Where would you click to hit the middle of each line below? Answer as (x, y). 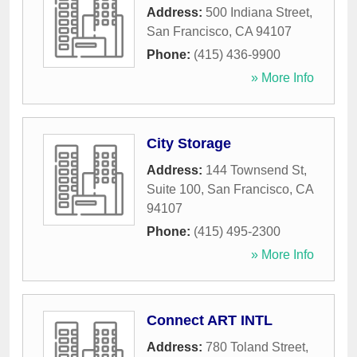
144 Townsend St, (256, 171)
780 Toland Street (255, 347)
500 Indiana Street (257, 13)
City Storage (189, 144)
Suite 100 (174, 190)
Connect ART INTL (210, 321)
